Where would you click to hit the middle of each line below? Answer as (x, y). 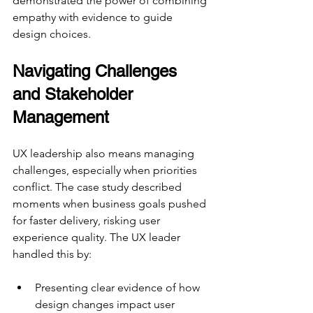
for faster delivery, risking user (88, 221)
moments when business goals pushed (111, 204)
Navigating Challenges (97, 71)
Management (61, 117)
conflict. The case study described (99, 187)
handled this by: (52, 254)
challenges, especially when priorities (106, 170)
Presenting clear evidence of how (119, 288)
